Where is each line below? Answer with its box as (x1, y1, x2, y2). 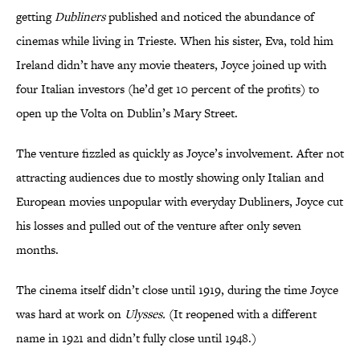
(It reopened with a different (166, 305, 317, 323)
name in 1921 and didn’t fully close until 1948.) (16, 329, 256, 347)
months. (16, 241, 59, 259)
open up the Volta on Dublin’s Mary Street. (16, 104, 238, 122)
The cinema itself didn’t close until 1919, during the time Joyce (16, 281, 338, 299)
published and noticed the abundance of (105, 8, 314, 26)
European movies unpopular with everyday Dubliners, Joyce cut (16, 193, 343, 211)
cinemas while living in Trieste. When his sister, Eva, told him (16, 32, 333, 50)
